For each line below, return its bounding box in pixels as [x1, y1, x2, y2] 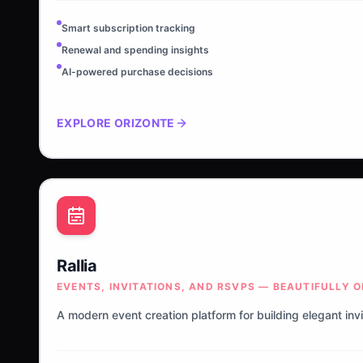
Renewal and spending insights [62, 44, 209, 56]
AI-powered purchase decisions [62, 66, 213, 78]
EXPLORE [57, 116, 114, 130]
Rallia [57, 256, 96, 275]
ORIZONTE [113, 116, 175, 130]
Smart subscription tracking [62, 22, 195, 34]
